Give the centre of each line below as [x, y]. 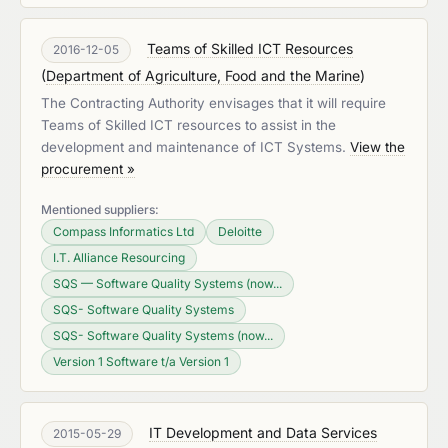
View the [377, 147]
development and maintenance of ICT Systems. [195, 147]
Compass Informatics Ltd [123, 231]
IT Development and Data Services [263, 432]
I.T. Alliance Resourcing [119, 257]
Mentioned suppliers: [100, 209]
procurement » [88, 169]
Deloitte [240, 231]
